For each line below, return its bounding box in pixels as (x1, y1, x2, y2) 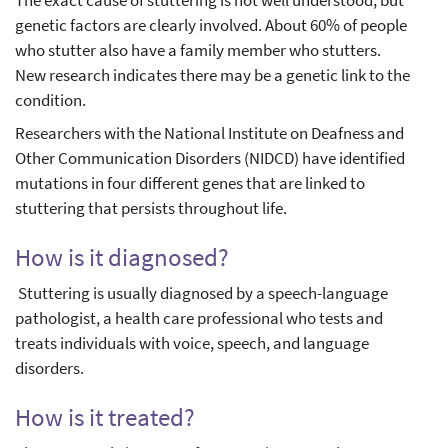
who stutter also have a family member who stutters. (15, 39, 381, 62)
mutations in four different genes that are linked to (15, 172, 365, 195)
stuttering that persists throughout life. (15, 197, 287, 220)
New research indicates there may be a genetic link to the (15, 64, 410, 87)
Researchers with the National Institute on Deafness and (15, 122, 404, 145)
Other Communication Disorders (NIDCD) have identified (15, 147, 405, 170)
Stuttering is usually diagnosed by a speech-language (15, 282, 388, 305)
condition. (15, 89, 86, 112)
